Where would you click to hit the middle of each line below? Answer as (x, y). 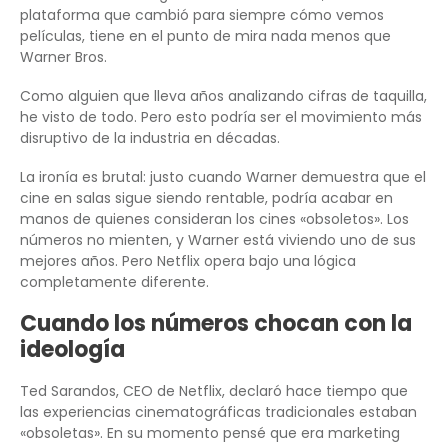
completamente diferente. (114, 282)
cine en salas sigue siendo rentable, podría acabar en (206, 198)
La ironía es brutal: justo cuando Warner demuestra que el (223, 177)
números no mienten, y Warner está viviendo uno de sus (218, 240)
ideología (72, 350)
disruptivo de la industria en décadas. (150, 138)
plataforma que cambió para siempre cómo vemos (202, 15)
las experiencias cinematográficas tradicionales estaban (218, 412)
